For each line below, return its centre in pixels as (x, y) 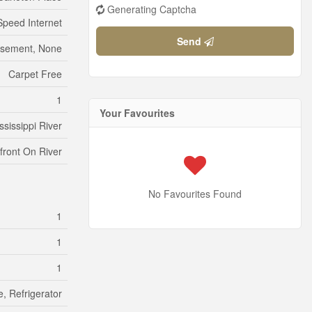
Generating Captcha (152, 9)
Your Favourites (137, 113)
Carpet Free (35, 74)
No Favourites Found (195, 194)
